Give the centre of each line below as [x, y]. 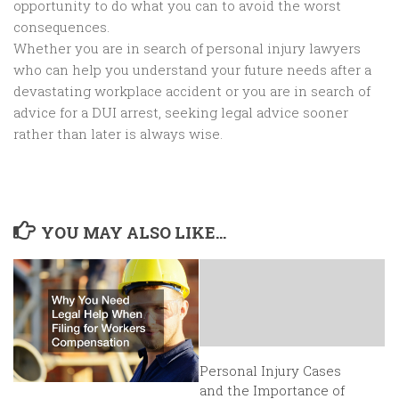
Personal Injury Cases [270, 371]
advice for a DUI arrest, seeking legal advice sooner [181, 113]
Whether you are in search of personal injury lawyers [187, 49]
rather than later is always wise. [118, 134]
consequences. [61, 27]
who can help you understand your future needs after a [192, 70]
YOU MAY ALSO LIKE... [133, 233]
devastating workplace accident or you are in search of [192, 91]
